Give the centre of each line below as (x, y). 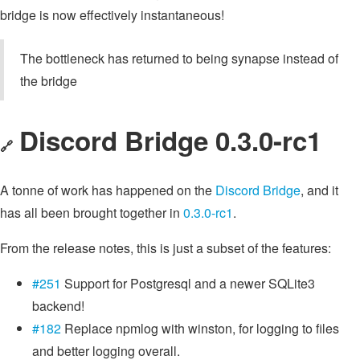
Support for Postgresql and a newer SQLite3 (188, 284)
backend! (58, 306)
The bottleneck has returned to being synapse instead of (179, 59)
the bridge (49, 81)
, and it (319, 190)
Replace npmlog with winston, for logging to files (200, 329)
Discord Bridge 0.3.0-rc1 (170, 140)
